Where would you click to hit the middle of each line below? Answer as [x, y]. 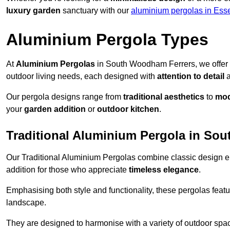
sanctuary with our [96, 11]
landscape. [26, 203]
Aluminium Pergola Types [107, 40]
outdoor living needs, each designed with [82, 76]
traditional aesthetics [164, 97]
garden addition [55, 109]
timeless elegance [164, 170]
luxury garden [33, 11]
